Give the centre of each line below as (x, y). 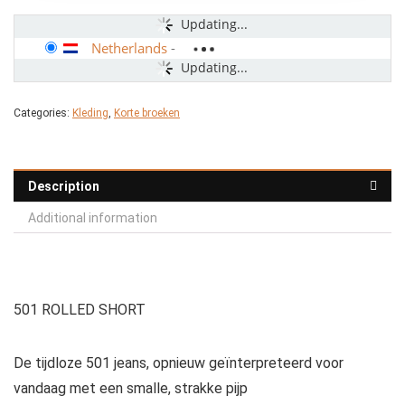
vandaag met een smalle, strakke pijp (131, 389)
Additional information (93, 218)
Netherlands (129, 48)
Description (64, 187)
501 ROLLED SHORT (80, 310)
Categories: (43, 113)
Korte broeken (147, 113)
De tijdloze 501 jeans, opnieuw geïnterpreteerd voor (179, 363)
